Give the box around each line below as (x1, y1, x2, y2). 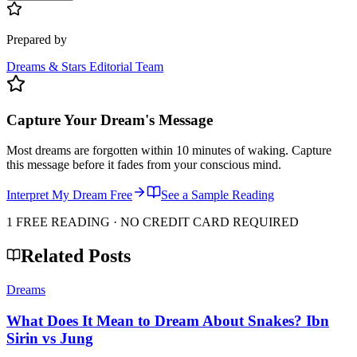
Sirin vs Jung (6, 329, 93, 347)
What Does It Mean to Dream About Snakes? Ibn (6, 312, 329, 329)
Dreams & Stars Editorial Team (6, 59, 163, 73)
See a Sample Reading (161, 188, 274, 202)
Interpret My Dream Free (6, 188, 132, 202)
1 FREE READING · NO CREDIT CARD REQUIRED (6, 215, 299, 229)
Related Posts (21, 245, 131, 267)
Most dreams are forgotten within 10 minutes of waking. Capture (6, 143, 331, 158)
